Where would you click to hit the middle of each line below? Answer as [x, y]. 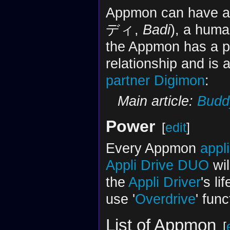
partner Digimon [155, 81]
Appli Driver [164, 182]
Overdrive [165, 199]
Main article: [157, 101]
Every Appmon [153, 148]
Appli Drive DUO [157, 165]
